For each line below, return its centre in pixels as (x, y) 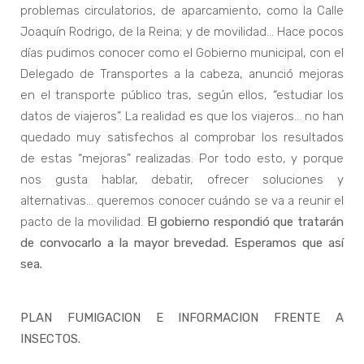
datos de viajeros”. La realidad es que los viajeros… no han (182, 117)
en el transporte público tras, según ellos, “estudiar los (182, 95)
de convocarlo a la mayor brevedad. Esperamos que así (182, 243)
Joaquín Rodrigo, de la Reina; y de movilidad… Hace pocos (182, 32)
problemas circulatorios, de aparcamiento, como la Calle (182, 11)
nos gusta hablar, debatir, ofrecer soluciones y (182, 180)
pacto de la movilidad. (84, 222)
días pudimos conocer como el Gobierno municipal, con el (182, 53)
